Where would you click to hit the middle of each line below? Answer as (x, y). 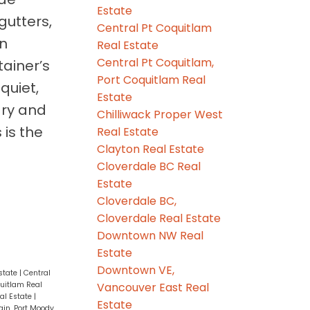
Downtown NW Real (151, 235)
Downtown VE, (136, 270)
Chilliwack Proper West (160, 114)
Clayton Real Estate (151, 149)
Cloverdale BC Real (149, 166)
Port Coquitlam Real (152, 80)
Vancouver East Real (153, 287)
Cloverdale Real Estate (159, 218)
